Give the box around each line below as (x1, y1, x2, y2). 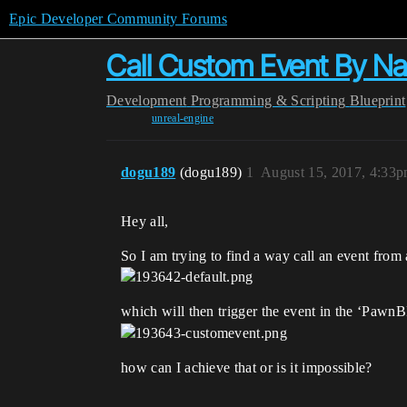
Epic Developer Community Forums (9, 11, 227, 26)
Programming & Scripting (190, 93, 346, 108)
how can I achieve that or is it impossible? (121, 359, 372, 375)
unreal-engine (151, 112, 214, 124)
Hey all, (121, 213, 169, 229)
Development (106, 93, 187, 108)
